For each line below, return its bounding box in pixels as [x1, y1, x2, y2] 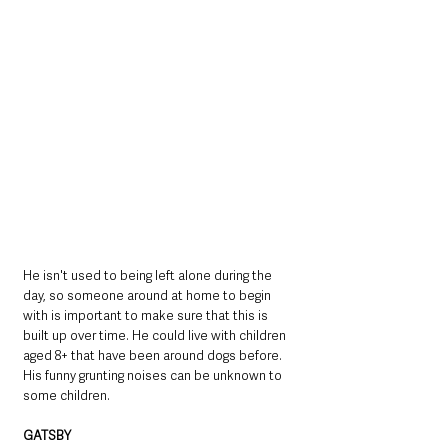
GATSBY [23, 427, 74, 445]
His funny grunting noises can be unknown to [23, 367, 285, 385]
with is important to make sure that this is [23, 307, 271, 325]
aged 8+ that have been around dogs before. [23, 347, 285, 365]
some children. [23, 387, 110, 405]
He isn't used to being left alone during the [23, 267, 275, 285]
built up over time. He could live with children [23, 327, 289, 345]
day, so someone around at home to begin [23, 287, 274, 305]
